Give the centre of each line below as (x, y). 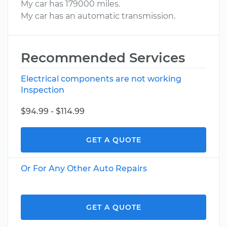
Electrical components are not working (101, 79)
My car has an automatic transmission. (98, 16)
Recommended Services (103, 58)
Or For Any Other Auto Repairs (84, 168)
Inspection (43, 90)
